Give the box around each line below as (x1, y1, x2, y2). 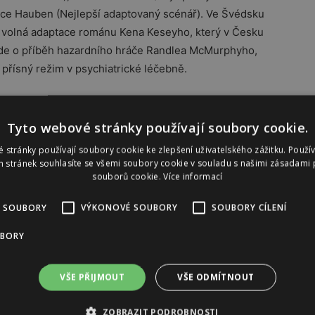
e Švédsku (212, 7, 264, 20)
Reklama (13, 136, 41, 144)
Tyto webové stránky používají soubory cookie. (6, 119, 309, 136)
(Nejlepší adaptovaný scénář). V (56, 7, 212, 20)
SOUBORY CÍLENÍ (212, 201, 287, 214)
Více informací (163, 170, 223, 183)
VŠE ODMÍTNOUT (177, 271, 255, 283)
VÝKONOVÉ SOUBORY (81, 201, 178, 214)
